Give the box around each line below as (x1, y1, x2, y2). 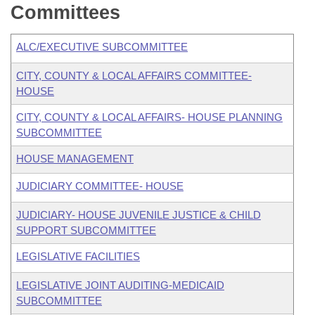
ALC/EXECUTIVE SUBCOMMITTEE (16, 41, 188, 53)
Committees (11, 2, 120, 23)
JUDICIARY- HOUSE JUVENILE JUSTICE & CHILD (16, 209, 261, 221)
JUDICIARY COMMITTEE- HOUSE (16, 180, 184, 192)
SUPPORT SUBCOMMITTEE (16, 224, 156, 236)
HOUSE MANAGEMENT (16, 153, 134, 165)
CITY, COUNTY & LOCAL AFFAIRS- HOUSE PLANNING (16, 111, 283, 123)
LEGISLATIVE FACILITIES (16, 250, 140, 262)
